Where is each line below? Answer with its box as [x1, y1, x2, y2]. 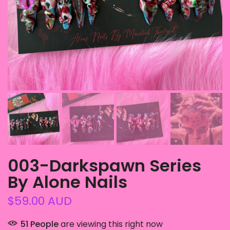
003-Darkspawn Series [8, 154, 201, 177]
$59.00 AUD [8, 193, 72, 209]
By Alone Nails [8, 170, 127, 194]
